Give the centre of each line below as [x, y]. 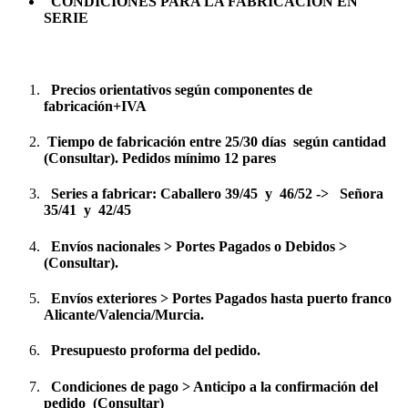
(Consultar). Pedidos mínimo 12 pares [160, 158]
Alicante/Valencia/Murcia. [124, 314]
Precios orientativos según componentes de [178, 89]
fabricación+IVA [95, 106]
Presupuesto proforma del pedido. [152, 351]
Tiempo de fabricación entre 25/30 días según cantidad [215, 142]
